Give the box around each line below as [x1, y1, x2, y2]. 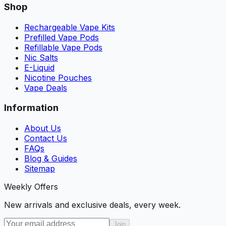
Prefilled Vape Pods [24, 32, 99, 42]
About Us [24, 123, 61, 134]
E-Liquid [24, 62, 54, 73]
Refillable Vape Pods [24, 42, 102, 52]
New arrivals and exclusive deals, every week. [4, 200, 181, 210]
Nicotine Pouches [24, 72, 92, 83]
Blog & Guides [24, 153, 77, 164]
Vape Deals [24, 82, 67, 93]
